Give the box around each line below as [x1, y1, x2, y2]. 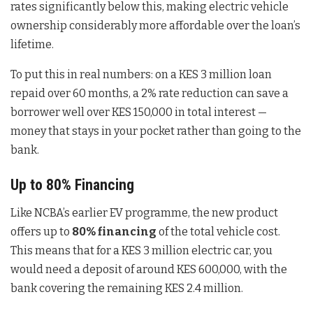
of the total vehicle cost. [156, 224, 280, 238]
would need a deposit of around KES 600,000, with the [10, 262, 287, 276]
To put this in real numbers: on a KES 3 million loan [10, 68, 272, 82]
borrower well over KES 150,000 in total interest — [10, 105, 267, 119]
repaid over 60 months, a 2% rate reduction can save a [10, 87, 289, 101]
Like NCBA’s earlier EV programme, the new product [10, 205, 278, 219]
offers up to [10, 224, 72, 238]
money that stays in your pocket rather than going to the [10, 124, 301, 138]
